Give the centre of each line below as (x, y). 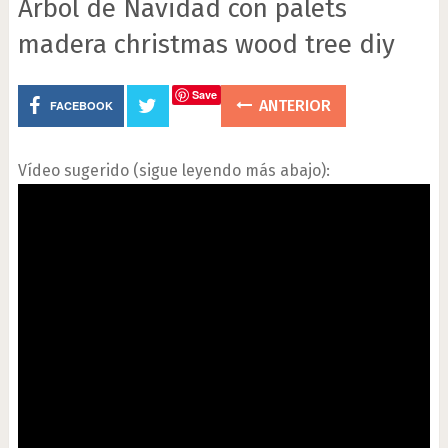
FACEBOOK (81, 105)
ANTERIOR (292, 105)
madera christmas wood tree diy (206, 44)
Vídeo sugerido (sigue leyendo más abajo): (173, 170)
